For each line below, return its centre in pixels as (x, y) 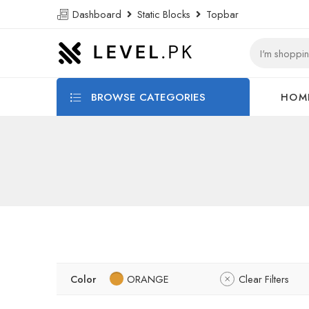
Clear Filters (264, 279)
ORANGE (148, 279)
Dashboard (98, 14)
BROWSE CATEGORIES (147, 97)
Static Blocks (164, 14)
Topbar (220, 14)
